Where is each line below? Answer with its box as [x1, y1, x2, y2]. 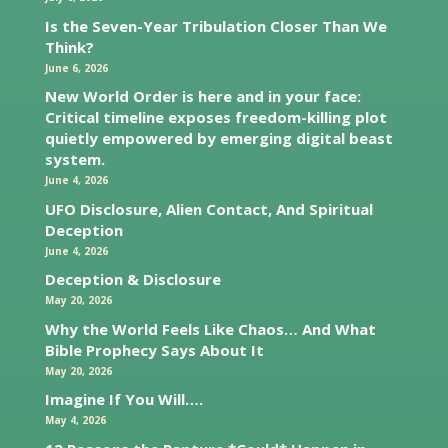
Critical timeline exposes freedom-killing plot [44, 107, 387, 128]
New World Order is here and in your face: [44, 86, 361, 107]
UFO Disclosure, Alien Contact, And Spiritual [44, 198, 373, 219]
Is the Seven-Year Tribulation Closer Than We [44, 15, 387, 36]
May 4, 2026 [44, 413, 106, 428]
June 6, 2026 [44, 60, 108, 75]
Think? [44, 36, 94, 57]
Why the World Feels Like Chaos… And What [44, 318, 376, 339]
